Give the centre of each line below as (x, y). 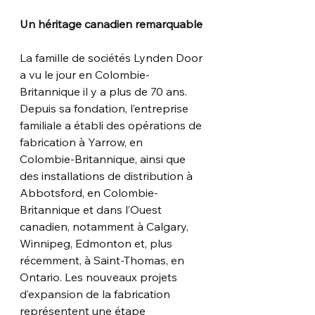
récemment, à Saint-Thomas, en (103, 260)
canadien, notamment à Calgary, (105, 226)
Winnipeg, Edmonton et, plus (96, 243)
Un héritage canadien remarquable (111, 24)
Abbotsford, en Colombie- (89, 192)
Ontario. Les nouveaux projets (100, 277)
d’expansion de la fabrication (95, 294)
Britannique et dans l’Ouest (92, 209)
